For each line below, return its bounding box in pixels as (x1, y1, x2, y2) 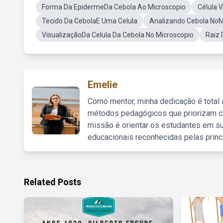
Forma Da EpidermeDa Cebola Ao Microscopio (42, 3, 186, 11)
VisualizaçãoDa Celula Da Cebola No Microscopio (42, 31, 194, 39)
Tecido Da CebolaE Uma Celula (42, 17, 137, 25)
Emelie (88, 79, 117, 91)
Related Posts (24, 177, 81, 187)
